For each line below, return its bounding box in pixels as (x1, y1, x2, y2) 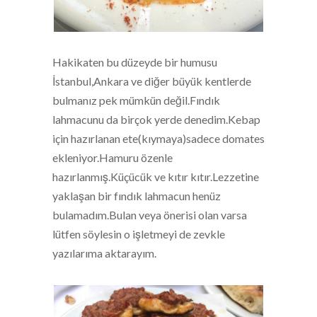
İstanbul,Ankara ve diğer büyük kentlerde (52, 74, 251, 88)
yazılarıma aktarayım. (52, 246, 156, 260)
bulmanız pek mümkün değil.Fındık (52, 93, 220, 107)
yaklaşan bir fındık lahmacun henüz (52, 189, 221, 202)
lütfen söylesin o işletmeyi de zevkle (52, 227, 225, 241)
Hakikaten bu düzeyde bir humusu (52, 55, 217, 69)
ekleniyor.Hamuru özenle (52, 151, 173, 164)
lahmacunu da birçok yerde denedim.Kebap (52, 113, 260, 126)
